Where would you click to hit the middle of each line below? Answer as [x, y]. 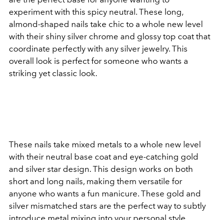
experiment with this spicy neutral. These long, [96, 12]
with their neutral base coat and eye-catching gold [104, 157]
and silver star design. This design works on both [101, 169]
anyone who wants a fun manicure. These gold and [105, 193]
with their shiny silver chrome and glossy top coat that [110, 36]
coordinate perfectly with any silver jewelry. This [98, 49]
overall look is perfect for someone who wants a [98, 61]
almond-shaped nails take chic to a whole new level [106, 24]
